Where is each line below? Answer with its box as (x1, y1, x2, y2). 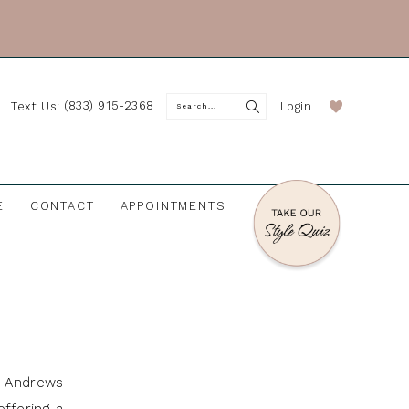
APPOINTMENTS (120, 199, 226, 214)
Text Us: (11, 99, 65, 113)
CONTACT (29, 199, 95, 214)
